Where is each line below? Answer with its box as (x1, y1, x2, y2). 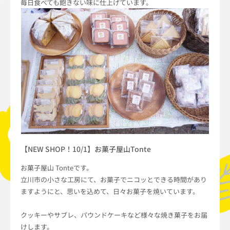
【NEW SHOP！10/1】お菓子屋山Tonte (21, 144, 151, 155)
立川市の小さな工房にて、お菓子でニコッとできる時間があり (21, 175, 207, 185)
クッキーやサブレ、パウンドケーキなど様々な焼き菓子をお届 (21, 210, 207, 220)
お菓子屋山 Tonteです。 (21, 163, 93, 173)
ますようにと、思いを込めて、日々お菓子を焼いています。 (21, 186, 199, 197)
